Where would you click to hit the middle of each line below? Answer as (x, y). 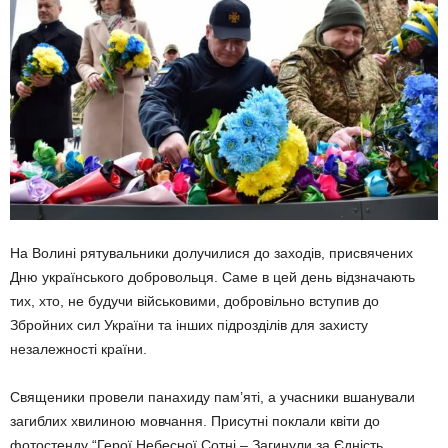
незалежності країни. (78, 348)
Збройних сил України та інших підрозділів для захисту (189, 324)
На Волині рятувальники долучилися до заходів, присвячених (211, 252)
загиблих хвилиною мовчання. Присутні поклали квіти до (195, 420)
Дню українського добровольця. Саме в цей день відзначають (212, 276)
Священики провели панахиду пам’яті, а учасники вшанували (212, 396)
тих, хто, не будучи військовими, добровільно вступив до (194, 300)
